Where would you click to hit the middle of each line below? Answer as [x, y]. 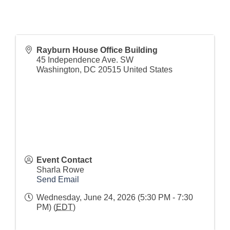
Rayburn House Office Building [97, 50]
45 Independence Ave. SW [85, 60]
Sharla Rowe [60, 169]
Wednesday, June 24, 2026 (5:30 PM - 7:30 [115, 197]
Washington [58, 69]
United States [148, 69]
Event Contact [64, 160]
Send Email [58, 179]
